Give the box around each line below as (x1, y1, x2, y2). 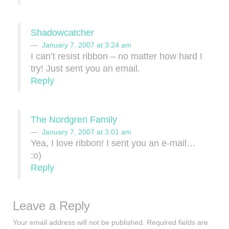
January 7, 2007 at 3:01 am (42, 128, 131, 136)
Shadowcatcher (31, 28, 94, 38)
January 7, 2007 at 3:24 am (42, 41, 131, 49)
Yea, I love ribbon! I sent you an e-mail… (31, 138, 196, 148)
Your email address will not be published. (13, 218, 145, 226)
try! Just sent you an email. (31, 63, 140, 74)
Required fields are (147, 218, 208, 226)
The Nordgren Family (31, 114, 117, 125)
